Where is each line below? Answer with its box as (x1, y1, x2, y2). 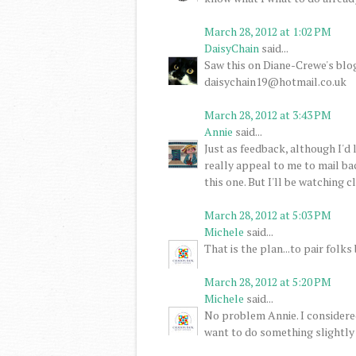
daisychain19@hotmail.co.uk (204, 73, 346, 89)
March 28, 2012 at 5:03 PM (204, 207, 331, 222)
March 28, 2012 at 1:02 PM (204, 23, 331, 39)
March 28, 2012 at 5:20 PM (204, 273, 331, 289)
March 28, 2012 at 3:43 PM (204, 106, 331, 122)
